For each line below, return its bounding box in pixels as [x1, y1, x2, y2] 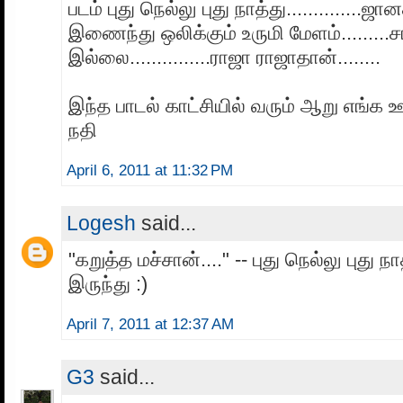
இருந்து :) [68, 273, 148, 296]
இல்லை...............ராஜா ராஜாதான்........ [68, 46, 381, 69]
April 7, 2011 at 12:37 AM [67, 316, 234, 334]
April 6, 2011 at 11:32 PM [67, 162, 233, 180]
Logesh [67, 211, 136, 236]
